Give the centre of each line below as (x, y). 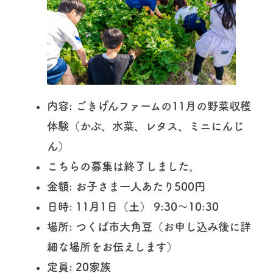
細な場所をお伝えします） (112, 246)
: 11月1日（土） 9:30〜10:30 (144, 206)
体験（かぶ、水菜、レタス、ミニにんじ (145, 126)
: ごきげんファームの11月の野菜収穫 (160, 106)
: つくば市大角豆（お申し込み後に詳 (160, 226)
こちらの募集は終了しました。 (123, 166)
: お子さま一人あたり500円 (137, 186)
